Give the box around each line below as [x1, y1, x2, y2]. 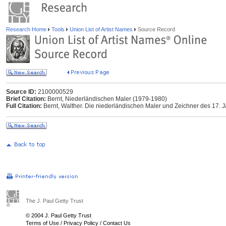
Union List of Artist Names [68, 26, 134, 32]
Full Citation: [6, 102, 42, 109]
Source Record [136, 26, 175, 32]
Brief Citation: [6, 95, 46, 102]
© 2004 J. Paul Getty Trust [26, 212, 91, 218]
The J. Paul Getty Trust [26, 198, 83, 204]
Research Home [6, 26, 48, 32]
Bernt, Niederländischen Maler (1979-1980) [46, 95, 167, 102]
